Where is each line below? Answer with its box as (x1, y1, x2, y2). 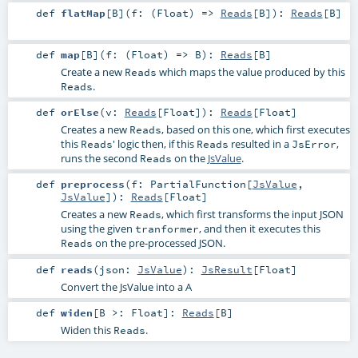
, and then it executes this (198, 221, 320, 237)
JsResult (201, 262, 253, 276)
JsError (291, 137, 336, 151)
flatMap (60, 6, 105, 20)
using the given (60, 221, 135, 237)
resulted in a (228, 137, 292, 152)
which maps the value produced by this (156, 65, 345, 80)
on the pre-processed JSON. (92, 236, 225, 251)
